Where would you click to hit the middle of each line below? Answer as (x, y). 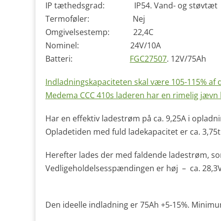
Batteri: (88, 59)
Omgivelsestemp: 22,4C (103, 32)
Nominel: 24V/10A (103, 45)
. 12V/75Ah (186, 59)
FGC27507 (148, 59)
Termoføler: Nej (95, 19)
